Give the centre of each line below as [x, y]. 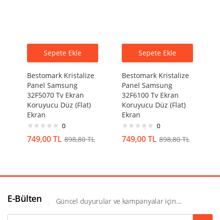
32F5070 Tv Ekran [55, 95]
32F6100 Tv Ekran [150, 95]
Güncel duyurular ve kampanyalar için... [119, 201]
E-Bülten [25, 198]
